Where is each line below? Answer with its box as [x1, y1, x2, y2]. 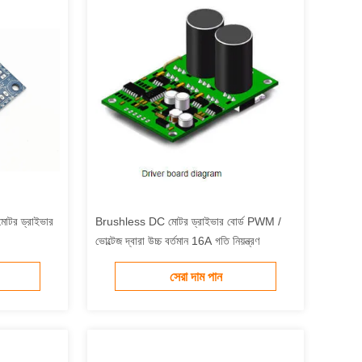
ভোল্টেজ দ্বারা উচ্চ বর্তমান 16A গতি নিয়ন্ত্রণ [95, 234, 259, 247]
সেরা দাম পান [169, 270, 222, 284]
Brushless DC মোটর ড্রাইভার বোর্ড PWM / [95, 215, 281, 228]
